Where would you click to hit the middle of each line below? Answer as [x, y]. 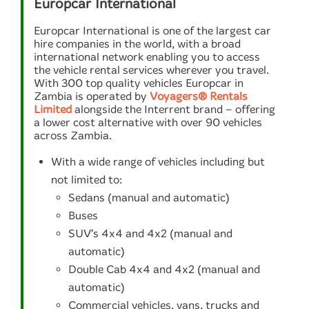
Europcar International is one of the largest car [152, 30]
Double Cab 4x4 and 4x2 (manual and [164, 269]
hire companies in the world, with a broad [137, 43]
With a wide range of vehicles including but [158, 161]
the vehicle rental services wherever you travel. [151, 70]
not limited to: [87, 179]
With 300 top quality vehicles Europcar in [139, 83]
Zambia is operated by [92, 96]
